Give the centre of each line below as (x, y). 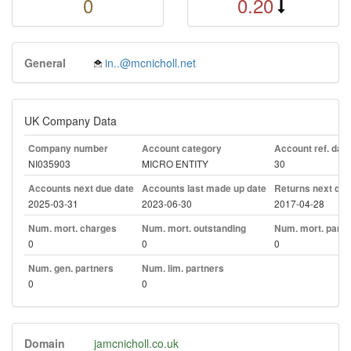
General (45, 63)
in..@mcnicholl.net (150, 63)
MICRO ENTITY (175, 163)
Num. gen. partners (71, 268)
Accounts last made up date (204, 188)
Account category (182, 148)
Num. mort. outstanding (194, 228)
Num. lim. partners (183, 268)
